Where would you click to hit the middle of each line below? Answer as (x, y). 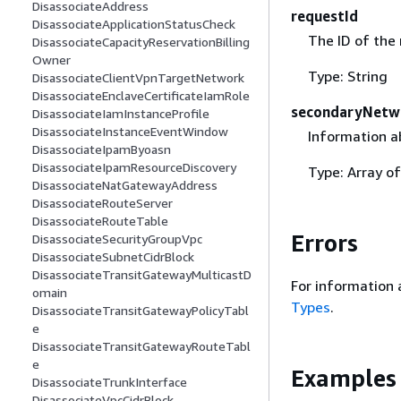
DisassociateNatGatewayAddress (125, 185)
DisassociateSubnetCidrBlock (113, 257)
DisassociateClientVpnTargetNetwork (138, 78)
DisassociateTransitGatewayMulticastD (142, 275)
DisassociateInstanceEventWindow (130, 132)
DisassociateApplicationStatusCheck (134, 24)
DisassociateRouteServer (102, 203)
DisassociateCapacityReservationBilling (141, 42)
